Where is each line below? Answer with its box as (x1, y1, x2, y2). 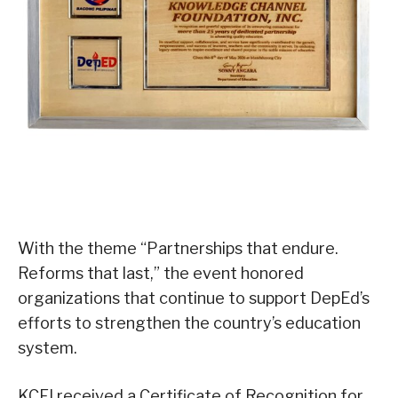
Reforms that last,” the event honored (18, 264, 304, 283)
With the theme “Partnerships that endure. (18, 239, 338, 259)
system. (18, 338, 77, 358)
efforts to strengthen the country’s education (18, 314, 361, 333)
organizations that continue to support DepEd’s (18, 289, 370, 308)
